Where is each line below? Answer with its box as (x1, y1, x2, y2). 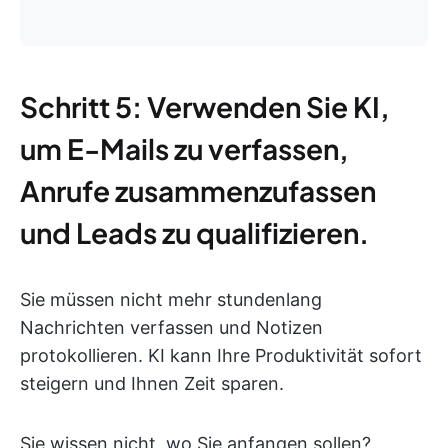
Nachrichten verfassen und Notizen (20, 316, 323, 338)
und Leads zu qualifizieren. (20, 214, 369, 250)
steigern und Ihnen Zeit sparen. (20, 372, 284, 394)
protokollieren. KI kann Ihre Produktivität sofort (20, 344, 422, 366)
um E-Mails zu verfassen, (20, 130, 349, 166)
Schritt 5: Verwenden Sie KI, (20, 88, 390, 124)
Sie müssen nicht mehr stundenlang (20, 288, 322, 310)
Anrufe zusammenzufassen (20, 172, 376, 208)
